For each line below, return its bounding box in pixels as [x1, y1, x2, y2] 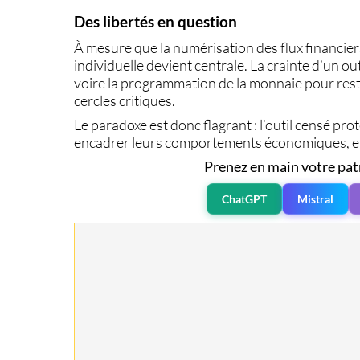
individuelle [74, 55, 145, 74]
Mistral [297, 192, 333, 207]
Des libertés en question [74, 13, 238, 31]
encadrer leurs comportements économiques [74, 133, 347, 152]
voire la [74, 73, 121, 92]
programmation [121, 73, 217, 92]
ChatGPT [221, 192, 267, 207]
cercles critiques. [74, 91, 176, 109]
